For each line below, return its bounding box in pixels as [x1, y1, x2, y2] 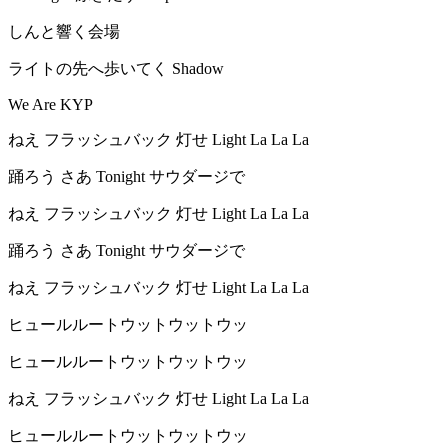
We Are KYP [8, 96, 93, 114]
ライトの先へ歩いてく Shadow [8, 60, 224, 78]
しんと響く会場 [8, 23, 120, 41]
